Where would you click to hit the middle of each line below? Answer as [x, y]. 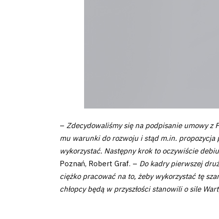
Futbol [32, 75]
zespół [33, 26]
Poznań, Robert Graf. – [99, 164]
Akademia [47, 100]
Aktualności [53, 164]
